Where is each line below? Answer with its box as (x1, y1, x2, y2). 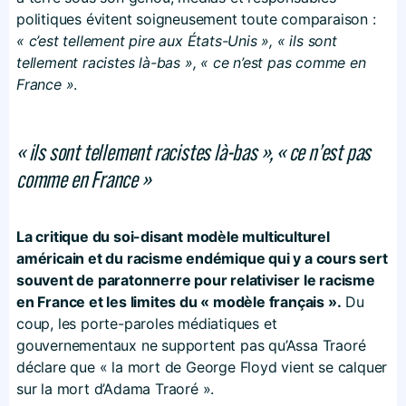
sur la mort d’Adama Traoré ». (16, 379, 215, 398)
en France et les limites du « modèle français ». (16, 292, 342, 311)
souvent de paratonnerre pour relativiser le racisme (16, 270, 375, 289)
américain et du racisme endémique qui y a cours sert (16, 248, 388, 267)
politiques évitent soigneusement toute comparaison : (16, 9, 376, 28)
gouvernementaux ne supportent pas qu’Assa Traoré (16, 335, 366, 354)
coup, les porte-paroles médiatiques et (16, 314, 277, 333)
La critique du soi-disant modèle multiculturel (16, 227, 330, 246)
